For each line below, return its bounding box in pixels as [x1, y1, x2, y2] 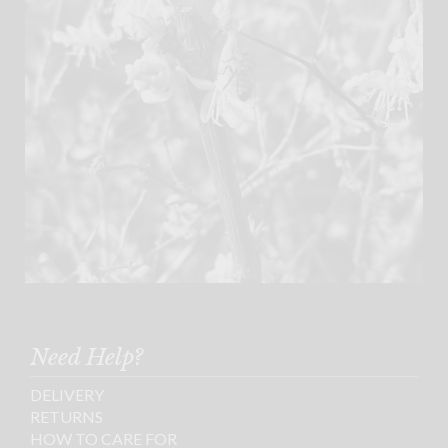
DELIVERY [30, 384, 104, 404]
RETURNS [30, 406, 103, 426]
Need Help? [30, 343, 143, 371]
